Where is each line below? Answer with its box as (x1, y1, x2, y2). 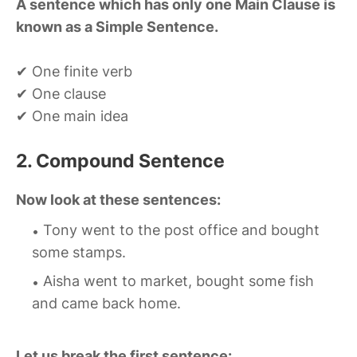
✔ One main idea (16, 108, 128, 125)
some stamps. (32, 244, 126, 261)
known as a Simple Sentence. (16, 18, 218, 36)
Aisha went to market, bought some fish (43, 273, 314, 290)
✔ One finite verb (16, 63, 132, 80)
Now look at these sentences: (16, 191, 221, 209)
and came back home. (32, 295, 181, 312)
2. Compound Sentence (16, 150, 225, 173)
